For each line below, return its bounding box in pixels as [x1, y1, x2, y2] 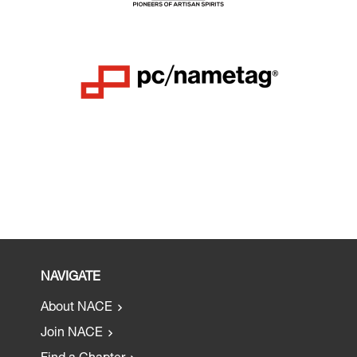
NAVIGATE [41, 271, 101, 284]
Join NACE [41, 327, 104, 340]
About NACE [41, 301, 113, 315]
